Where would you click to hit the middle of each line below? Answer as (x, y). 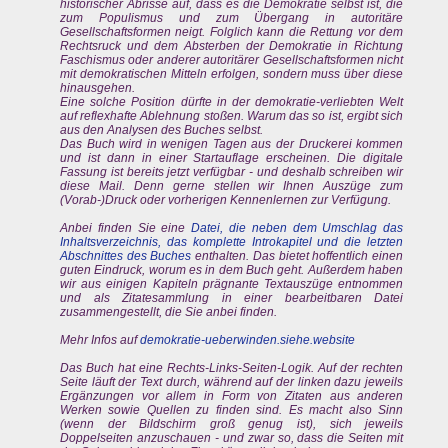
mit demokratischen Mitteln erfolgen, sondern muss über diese (232, 74)
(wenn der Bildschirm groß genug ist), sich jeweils (232, 424)
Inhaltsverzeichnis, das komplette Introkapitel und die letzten (232, 242)
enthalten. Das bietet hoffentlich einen (297, 256)
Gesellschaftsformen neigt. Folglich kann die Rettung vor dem (232, 32)
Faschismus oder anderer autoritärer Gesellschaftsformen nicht (232, 60)
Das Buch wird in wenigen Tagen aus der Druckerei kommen (232, 144)
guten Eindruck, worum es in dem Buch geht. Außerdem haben (232, 270)
